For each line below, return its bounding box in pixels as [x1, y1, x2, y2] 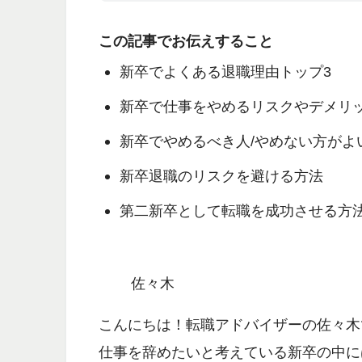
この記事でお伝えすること [99, 32, 273, 50]
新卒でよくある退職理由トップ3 [119, 63, 331, 81]
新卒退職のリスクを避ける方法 [119, 167, 323, 185]
